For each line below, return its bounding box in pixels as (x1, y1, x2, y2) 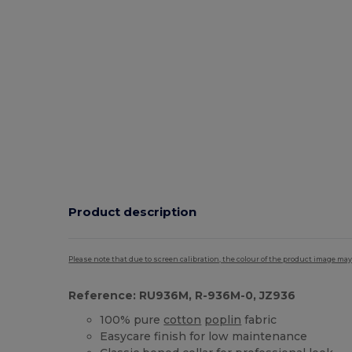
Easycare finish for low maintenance (100, 329, 308, 344)
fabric (241, 313, 277, 328)
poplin (204, 313, 242, 328)
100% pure (100, 313, 164, 328)
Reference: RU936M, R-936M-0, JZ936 (68, 288, 296, 303)
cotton (163, 313, 202, 328)
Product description (68, 203, 197, 219)
